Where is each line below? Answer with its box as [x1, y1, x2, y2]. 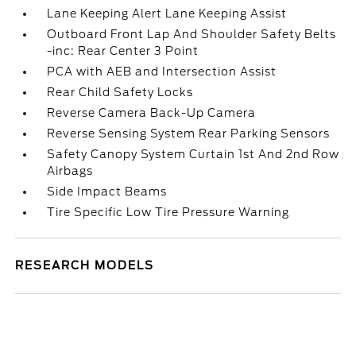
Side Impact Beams [47, 185, 168, 198]
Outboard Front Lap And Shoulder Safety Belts [47, 28, 337, 41]
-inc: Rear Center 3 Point [47, 44, 199, 57]
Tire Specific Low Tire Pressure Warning [47, 206, 290, 219]
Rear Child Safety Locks [47, 86, 194, 99]
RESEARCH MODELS [15, 259, 155, 272]
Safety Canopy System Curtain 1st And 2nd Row [47, 148, 340, 161]
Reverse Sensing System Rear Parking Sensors [47, 127, 331, 140]
